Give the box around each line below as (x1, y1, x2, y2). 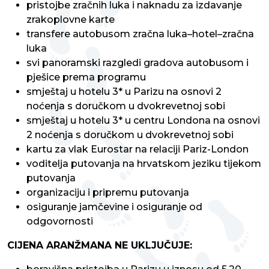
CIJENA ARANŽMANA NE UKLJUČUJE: (7, 240, 192, 252)
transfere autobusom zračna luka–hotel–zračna (26, 28, 254, 40)
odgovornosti (26, 216, 93, 228)
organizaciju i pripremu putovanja (26, 187, 189, 199)
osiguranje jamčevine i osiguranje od (26, 201, 202, 213)
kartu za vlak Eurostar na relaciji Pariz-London (26, 144, 249, 156)
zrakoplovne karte (26, 14, 115, 26)
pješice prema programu (26, 71, 146, 83)
